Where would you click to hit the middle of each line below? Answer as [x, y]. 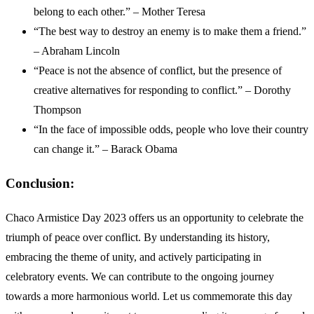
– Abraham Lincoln [77, 51]
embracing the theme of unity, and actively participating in [134, 257]
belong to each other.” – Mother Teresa [120, 12]
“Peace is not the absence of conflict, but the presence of [158, 71]
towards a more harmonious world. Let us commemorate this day [149, 296]
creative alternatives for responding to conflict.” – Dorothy [162, 90]
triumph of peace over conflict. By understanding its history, [138, 237]
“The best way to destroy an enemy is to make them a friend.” [170, 32]
